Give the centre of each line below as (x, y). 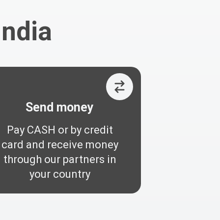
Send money (60, 107)
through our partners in (60, 159)
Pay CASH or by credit (60, 130)
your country (60, 174)
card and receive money (60, 144)
